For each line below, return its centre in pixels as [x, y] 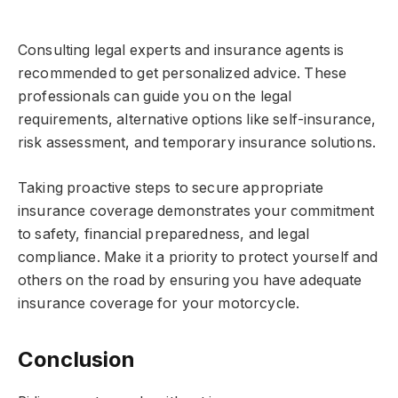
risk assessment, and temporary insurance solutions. [197, 143]
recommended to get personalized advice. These [183, 74]
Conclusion [77, 359]
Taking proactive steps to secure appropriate [171, 187]
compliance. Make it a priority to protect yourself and [198, 257]
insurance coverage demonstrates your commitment [196, 211]
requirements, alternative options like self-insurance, [197, 120]
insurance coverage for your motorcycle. [159, 303]
